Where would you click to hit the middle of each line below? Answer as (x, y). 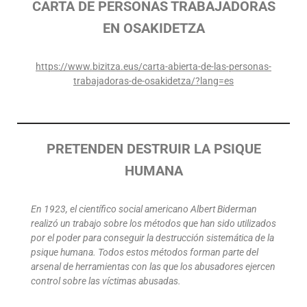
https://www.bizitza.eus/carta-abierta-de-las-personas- (153, 66)
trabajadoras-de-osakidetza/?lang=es (153, 81)
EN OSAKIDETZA (153, 28)
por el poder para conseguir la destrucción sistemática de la (152, 237)
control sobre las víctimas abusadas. (106, 281)
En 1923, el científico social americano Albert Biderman (144, 209)
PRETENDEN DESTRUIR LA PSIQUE (153, 148)
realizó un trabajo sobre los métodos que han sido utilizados (153, 223)
